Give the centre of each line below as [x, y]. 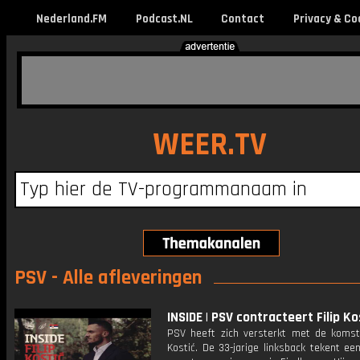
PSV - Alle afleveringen [108, 278]
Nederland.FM [72, 19]
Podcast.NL [164, 19]
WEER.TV [209, 145]
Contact [242, 19]
